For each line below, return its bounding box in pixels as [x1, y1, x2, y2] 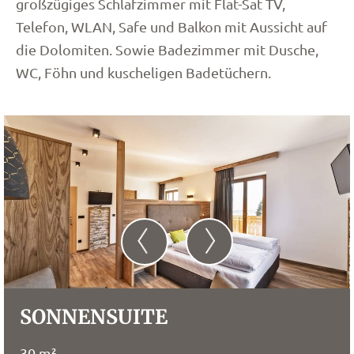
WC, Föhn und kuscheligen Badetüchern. [16, 64, 271, 81]
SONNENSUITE [20, 304, 168, 330]
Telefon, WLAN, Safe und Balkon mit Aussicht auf [16, 18, 327, 35]
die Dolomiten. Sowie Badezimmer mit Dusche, [16, 41, 318, 58]
